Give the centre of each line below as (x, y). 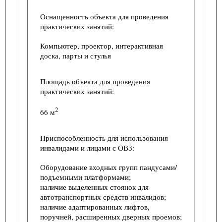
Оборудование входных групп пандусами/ (109, 167)
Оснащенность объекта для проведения (104, 16)
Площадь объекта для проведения (95, 81)
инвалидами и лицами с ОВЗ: (87, 147)
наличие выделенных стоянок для (94, 187)
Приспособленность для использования (104, 138)
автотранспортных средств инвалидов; (104, 196)
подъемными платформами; (86, 177)
